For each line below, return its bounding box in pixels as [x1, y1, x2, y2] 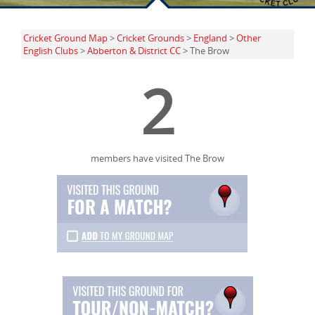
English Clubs [23, 44, 78, 58]
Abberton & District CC [87, 44, 181, 58]
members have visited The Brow [91, 152, 224, 165]
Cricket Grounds [117, 32, 184, 45]
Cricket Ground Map [23, 32, 108, 45]
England [193, 32, 227, 45]
